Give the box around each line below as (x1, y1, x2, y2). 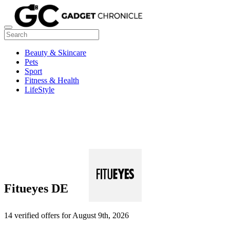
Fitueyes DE (4, 182, 68, 196)
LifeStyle (25, 85, 54, 94)
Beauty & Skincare (25, 48, 86, 57)
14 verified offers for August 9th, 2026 (4, 211, 129, 220)
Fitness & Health (25, 75, 79, 85)
